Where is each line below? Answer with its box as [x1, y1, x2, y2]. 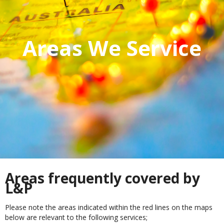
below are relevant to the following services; [5, 212, 147, 222]
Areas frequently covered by [5, 168, 200, 188]
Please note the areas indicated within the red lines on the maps [5, 202, 212, 212]
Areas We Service [22, 33, 201, 62]
